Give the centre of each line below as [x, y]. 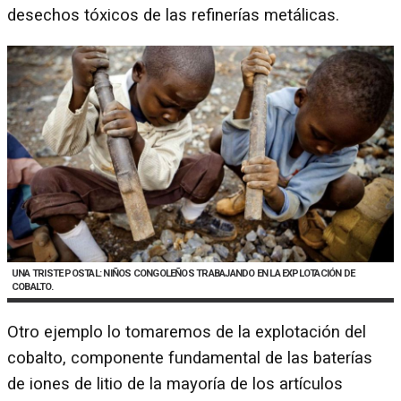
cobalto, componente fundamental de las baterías [190, 358]
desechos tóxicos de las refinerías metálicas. [173, 15]
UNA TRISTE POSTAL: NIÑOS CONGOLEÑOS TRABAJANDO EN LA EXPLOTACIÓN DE [183, 274]
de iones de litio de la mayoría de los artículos [175, 384]
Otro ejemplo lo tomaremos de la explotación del [187, 332]
